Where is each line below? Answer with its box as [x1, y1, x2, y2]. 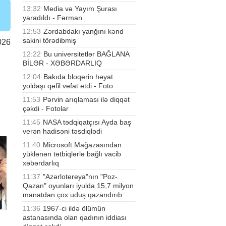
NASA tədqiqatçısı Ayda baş [43, 118, 131, 126]
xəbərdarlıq [23, 158, 59, 167]
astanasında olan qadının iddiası [23, 213, 127, 221]
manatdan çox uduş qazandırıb [23, 190, 122, 199]
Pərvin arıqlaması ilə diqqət [43, 95, 130, 103]
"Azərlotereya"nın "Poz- [43, 172, 118, 181]
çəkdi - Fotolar [23, 104, 69, 112]
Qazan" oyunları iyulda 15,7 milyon [23, 181, 134, 190]
